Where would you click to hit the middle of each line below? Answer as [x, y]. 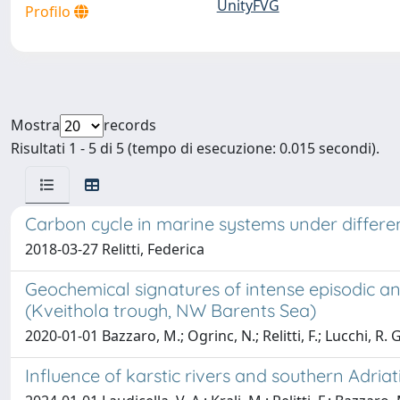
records [130, 125]
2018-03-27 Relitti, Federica [115, 249]
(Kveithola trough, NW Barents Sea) [171, 310]
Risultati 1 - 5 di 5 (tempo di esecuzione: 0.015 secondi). [195, 148]
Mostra [35, 125]
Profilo [50, 12]
